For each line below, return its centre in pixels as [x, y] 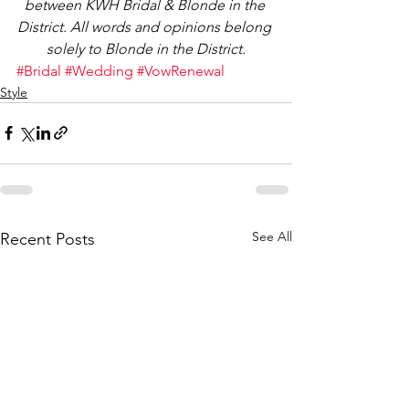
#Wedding [99, 70]
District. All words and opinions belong [146, 26]
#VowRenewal [181, 70]
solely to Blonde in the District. [146, 48]
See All [272, 236]
